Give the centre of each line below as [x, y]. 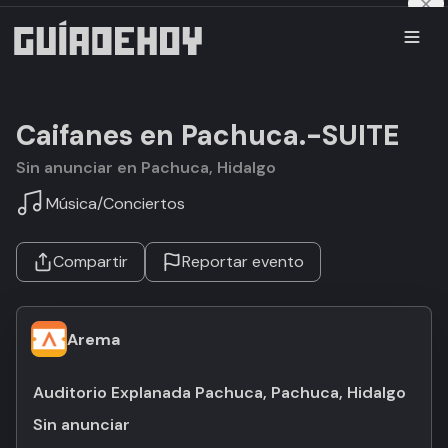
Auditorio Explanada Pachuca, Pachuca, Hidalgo [219, 392]
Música [71, 203]
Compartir [90, 261]
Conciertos [144, 203]
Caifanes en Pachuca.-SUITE [207, 135]
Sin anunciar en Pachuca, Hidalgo [151, 167]
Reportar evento [243, 261]
